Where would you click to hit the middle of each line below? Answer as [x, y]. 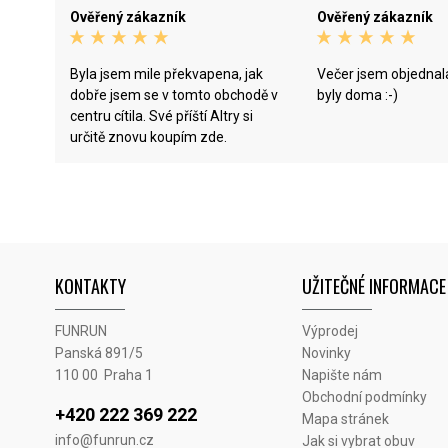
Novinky [326, 353]
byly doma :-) [357, 95]
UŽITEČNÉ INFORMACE [373, 286]
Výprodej [329, 331]
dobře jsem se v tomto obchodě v [174, 95]
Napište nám [341, 375]
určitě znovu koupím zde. [148, 137]
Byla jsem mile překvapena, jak [166, 74]
